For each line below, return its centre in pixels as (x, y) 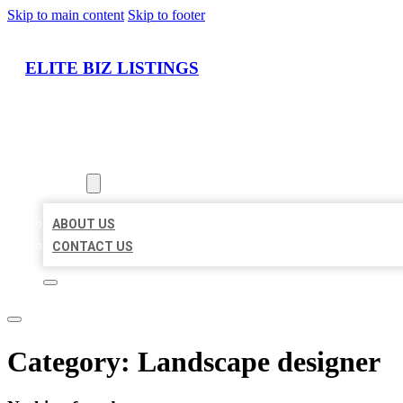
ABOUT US (84, 224)
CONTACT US (93, 247)
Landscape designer (259, 361)
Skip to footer (166, 15)
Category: (72, 361)
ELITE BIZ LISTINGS (112, 67)
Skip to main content (66, 15)
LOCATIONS (79, 161)
